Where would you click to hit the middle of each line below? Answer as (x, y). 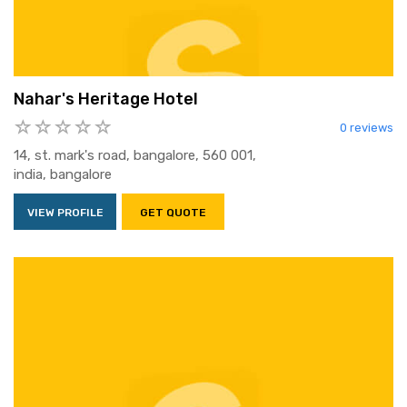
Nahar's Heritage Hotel (106, 99)
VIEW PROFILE (65, 213)
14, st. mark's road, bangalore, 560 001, (135, 156)
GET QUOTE (173, 213)
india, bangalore (63, 175)
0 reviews (367, 127)
